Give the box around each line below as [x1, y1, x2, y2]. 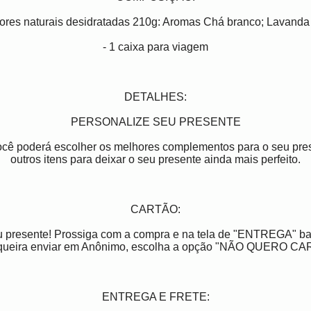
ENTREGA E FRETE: [101, 291, 210, 303]
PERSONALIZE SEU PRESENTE [70, 116, 241, 128]
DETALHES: [124, 91, 187, 103]
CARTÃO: [131, 203, 180, 216]
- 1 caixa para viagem [103, 41, 208, 53]
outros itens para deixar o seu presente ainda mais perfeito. [10, 153, 301, 166]
